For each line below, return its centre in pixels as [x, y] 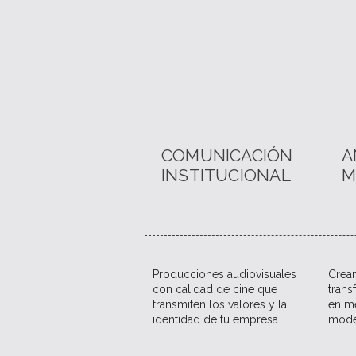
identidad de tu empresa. [217, 319]
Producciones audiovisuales [224, 274]
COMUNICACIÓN [227, 155]
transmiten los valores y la [220, 304]
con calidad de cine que [215, 289]
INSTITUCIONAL [226, 175]
